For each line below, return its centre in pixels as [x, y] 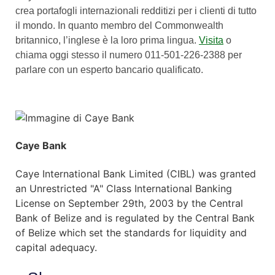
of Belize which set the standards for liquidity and [131, 232]
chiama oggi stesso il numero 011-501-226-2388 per [129, 55]
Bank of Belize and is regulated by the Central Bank [135, 218]
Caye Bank [41, 146]
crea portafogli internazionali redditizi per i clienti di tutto [136, 10]
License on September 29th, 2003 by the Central [129, 203]
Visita [211, 40]
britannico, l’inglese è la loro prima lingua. [107, 40]
